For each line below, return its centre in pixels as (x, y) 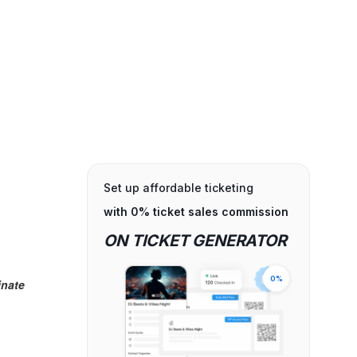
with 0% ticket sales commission (196, 212)
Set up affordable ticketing (179, 188)
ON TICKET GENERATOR (195, 241)
